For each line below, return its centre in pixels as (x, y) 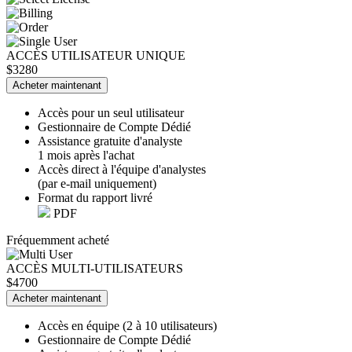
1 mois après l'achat (86, 155)
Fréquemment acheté (58, 240)
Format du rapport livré (95, 197)
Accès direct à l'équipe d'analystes (122, 169)
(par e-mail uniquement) (97, 183)
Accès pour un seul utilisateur (111, 112)
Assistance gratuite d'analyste (110, 141)
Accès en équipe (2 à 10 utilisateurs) (127, 325)
